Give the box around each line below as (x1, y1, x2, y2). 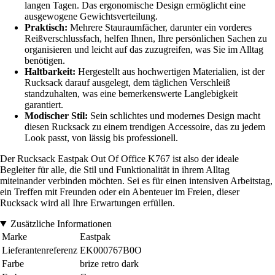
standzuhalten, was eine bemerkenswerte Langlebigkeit (25, 88, 238, 99)
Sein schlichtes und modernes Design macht (88, 110, 260, 121)
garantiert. (25, 99, 63, 110)
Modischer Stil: (25, 110, 88, 121)
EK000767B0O (80, 244, 142, 255)
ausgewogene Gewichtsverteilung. (25, 10, 158, 21)
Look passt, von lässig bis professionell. (25, 132, 178, 143)
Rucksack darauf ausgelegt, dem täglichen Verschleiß (25, 77, 230, 88)
